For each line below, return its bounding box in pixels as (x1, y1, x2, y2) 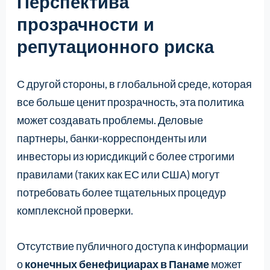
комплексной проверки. (16, 204, 133, 218)
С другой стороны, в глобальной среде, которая (16, 77, 252, 91)
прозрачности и (16, 13, 154, 35)
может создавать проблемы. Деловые (16, 113, 203, 127)
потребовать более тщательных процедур (16, 186, 226, 199)
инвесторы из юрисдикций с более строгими (16, 149, 234, 163)
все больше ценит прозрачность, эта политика (16, 95, 244, 109)
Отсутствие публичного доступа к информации (16, 239, 248, 253)
